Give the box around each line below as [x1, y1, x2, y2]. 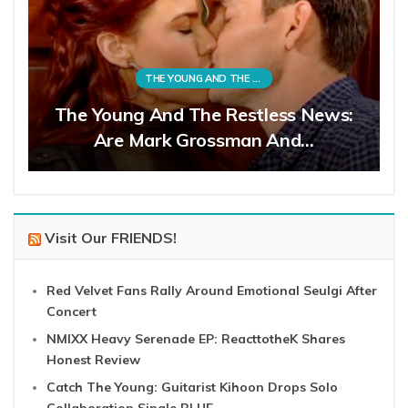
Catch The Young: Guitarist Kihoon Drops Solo [46, 379, 338, 396]
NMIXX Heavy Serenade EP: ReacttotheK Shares [46, 331, 345, 348]
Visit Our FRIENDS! [45, 229, 177, 248]
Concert [46, 303, 97, 321]
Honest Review [46, 352, 140, 369]
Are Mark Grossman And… [93, 128, 315, 152]
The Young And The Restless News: [54, 103, 354, 127]
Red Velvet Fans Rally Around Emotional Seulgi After [46, 282, 377, 300]
